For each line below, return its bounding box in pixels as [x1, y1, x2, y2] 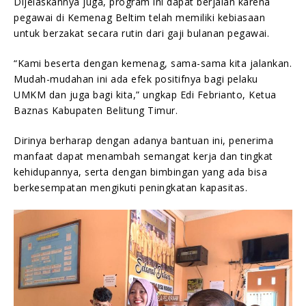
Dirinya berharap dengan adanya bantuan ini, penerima [14, 133, 273, 147]
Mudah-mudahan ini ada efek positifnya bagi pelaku [14, 72, 258, 85]
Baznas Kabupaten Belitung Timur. [14, 103, 178, 117]
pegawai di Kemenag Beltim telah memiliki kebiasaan [14, 10, 265, 24]
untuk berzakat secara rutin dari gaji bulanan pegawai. [14, 26, 269, 40]
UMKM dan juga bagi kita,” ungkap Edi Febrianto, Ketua [14, 87, 277, 101]
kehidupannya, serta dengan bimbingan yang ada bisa [14, 165, 267, 178]
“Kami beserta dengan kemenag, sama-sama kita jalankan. [14, 56, 292, 70]
